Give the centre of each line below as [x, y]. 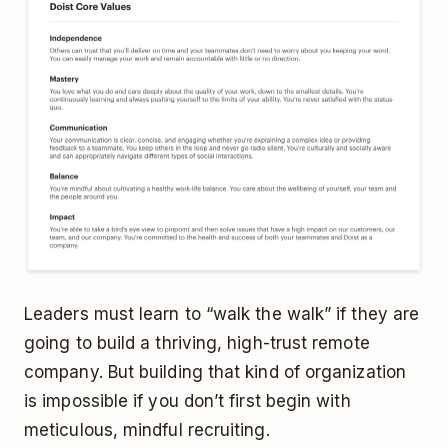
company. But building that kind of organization [215, 372]
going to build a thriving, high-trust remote [197, 343]
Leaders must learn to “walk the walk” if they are [222, 314]
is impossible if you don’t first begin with [187, 401]
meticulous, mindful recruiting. [147, 430]
